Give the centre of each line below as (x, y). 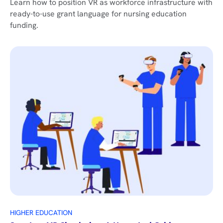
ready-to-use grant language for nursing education (98, 13)
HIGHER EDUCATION (41, 213)
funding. (24, 25)
